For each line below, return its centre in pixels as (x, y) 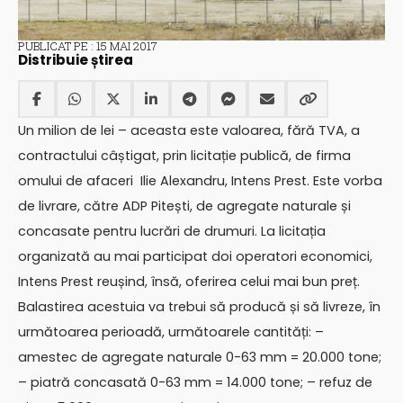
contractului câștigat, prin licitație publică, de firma (184, 156)
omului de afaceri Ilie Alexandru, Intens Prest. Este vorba (200, 181)
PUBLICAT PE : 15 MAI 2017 (88, 45)
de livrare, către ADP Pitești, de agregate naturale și (184, 206)
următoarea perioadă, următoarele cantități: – (171, 332)
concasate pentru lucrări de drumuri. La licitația (172, 232)
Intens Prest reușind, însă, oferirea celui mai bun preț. (189, 282)
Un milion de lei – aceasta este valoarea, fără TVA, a (189, 131)
